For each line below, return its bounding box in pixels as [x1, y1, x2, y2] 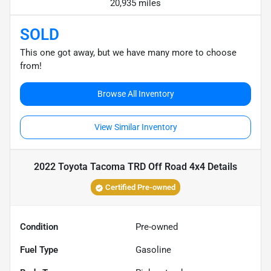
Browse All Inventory [97, 89, 174, 99]
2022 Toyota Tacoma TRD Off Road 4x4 [34, 161, 205, 173]
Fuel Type [20, 244, 58, 256]
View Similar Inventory [94, 122, 177, 132]
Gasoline [135, 244, 171, 256]
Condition [20, 221, 58, 233]
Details [205, 161, 237, 173]
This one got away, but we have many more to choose [20, 47, 237, 59]
